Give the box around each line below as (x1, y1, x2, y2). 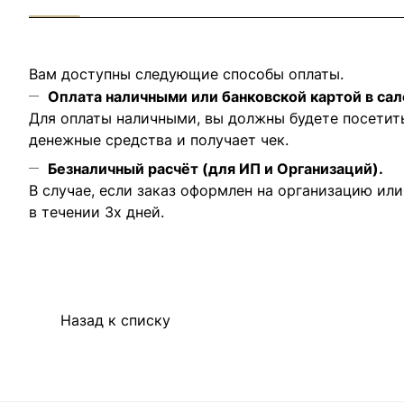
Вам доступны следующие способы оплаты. (29, 65, 344, 83)
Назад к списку (60, 310, 170, 329)
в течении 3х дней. (29, 203, 164, 221)
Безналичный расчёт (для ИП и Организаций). (48, 160, 383, 178)
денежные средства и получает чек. (29, 131, 289, 149)
